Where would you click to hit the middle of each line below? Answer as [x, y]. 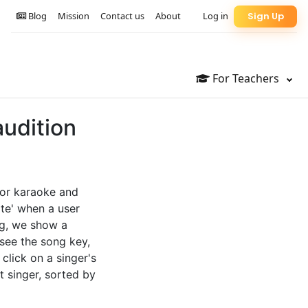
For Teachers [246, 79]
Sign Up [265, 16]
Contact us [122, 16]
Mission [74, 16]
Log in [216, 16]
